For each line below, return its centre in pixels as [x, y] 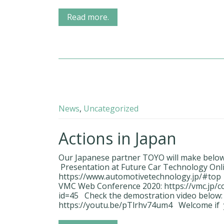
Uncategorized [111, 108]
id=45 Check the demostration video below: [140, 195]
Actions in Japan [117, 138]
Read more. [88, 17]
